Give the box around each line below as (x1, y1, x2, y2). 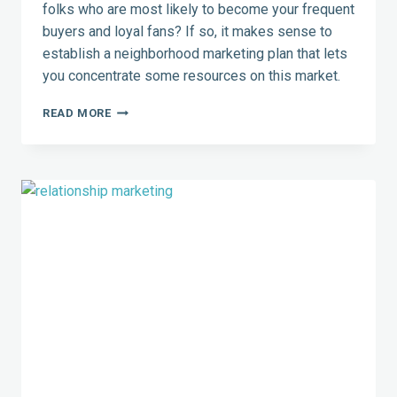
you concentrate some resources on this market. (43, 66, 344, 84)
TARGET (110, 136, 157, 151)
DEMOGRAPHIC (110, 190, 200, 204)
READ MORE (43, 105, 112, 120)
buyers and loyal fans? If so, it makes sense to (43, 22, 332, 40)
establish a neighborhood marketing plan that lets (43, 44, 347, 62)
